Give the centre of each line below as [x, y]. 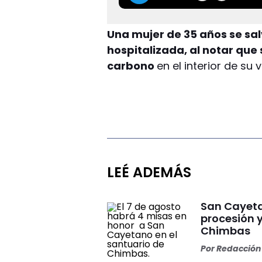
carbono [132, 65]
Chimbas [226, 230]
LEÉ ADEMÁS [149, 172]
